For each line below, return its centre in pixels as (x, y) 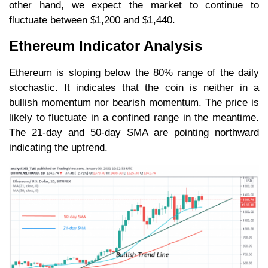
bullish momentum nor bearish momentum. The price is (134, 103)
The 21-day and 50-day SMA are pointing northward (134, 133)
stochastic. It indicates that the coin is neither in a (134, 88)
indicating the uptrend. (58, 148)
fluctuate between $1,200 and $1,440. (94, 20)
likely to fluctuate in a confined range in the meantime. (134, 118)
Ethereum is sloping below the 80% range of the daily (134, 73)
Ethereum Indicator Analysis (118, 46)
